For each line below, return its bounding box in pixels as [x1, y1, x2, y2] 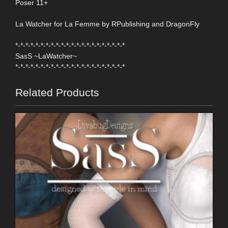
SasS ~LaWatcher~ [15, 52, 77, 61]
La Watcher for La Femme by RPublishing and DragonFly [15, 20, 199, 28]
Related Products [15, 87, 99, 99]
